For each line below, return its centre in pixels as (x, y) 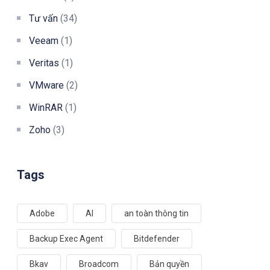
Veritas (44, 63)
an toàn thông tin (156, 213)
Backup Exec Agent (66, 238)
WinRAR (46, 107)
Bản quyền (169, 264)
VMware (46, 85)
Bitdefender (157, 238)
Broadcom (99, 264)
